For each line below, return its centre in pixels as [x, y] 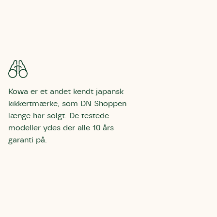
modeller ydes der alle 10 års [61, 128]
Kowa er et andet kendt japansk [66, 92]
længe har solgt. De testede [59, 116]
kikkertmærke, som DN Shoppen [67, 104]
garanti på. [28, 140]
